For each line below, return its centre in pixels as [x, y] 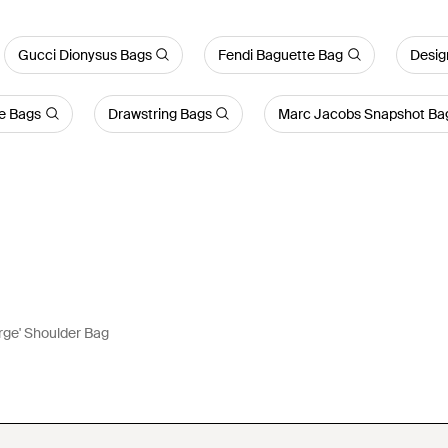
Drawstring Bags [159, 113]
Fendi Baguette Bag [281, 54]
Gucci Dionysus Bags [84, 54]
